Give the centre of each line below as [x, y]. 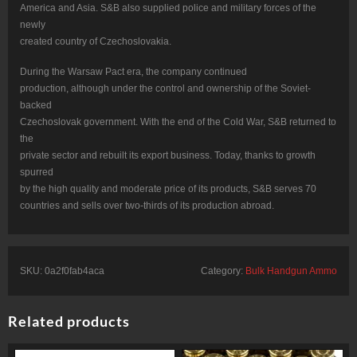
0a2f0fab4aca [75, 271]
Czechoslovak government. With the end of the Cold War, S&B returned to [178, 122]
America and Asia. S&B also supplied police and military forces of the [168, 8]
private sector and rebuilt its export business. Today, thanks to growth [168, 155]
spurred [37, 172]
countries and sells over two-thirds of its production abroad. [147, 205]
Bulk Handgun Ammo [291, 271]
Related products [69, 321]
